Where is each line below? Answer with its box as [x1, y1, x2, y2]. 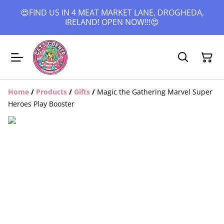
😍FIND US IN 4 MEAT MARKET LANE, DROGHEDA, [20, 7, 204, 18]
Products [36, 87, 67, 96]
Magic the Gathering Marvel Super [97, 87, 212, 96]
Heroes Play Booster [8, 99, 74, 108]
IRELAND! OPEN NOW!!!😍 [65, 16, 159, 27]
